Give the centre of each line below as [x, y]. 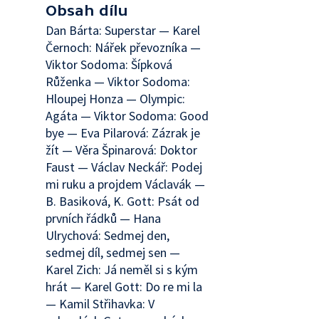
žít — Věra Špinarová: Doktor [121, 150]
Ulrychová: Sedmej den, [108, 235]
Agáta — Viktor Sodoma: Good [127, 116]
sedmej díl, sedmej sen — [113, 252]
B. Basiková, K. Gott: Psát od [122, 201]
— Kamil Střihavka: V [100, 304]
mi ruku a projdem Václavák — [125, 184]
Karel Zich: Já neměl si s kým [122, 270]
